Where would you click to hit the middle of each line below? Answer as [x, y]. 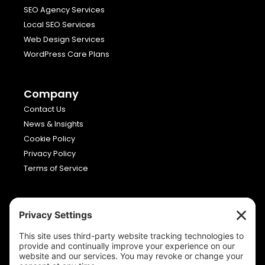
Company [51, 94]
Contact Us [45, 109]
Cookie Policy [49, 139]
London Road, [50, 235]
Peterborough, [52, 247]
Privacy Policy [50, 153]
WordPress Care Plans [67, 54]
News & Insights [54, 124]
